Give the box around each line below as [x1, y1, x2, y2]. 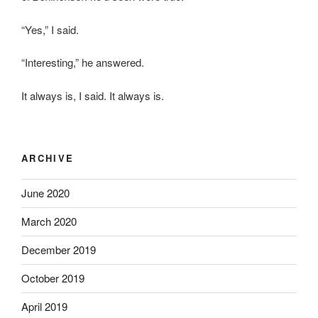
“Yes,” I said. [21, 21, 79, 37]
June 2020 [21, 185, 70, 201]
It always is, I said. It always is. [21, 87, 164, 103]
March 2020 [21, 214, 77, 229]
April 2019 [21, 299, 67, 314]
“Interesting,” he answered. [21, 55, 144, 70]
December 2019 [21, 242, 96, 258]
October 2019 [21, 270, 84, 286]
